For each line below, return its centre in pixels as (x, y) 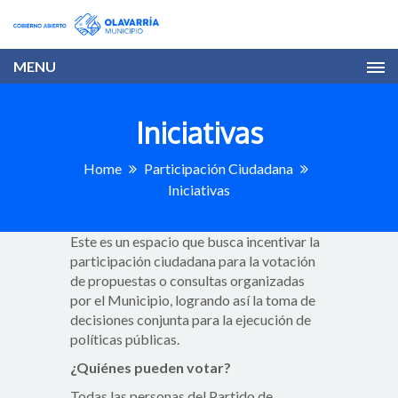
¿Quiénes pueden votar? (151, 368)
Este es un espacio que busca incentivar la (195, 242)
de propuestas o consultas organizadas (187, 281)
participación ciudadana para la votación (193, 261)
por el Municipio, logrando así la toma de (193, 300)
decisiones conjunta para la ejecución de (191, 320)
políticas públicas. (125, 339)
